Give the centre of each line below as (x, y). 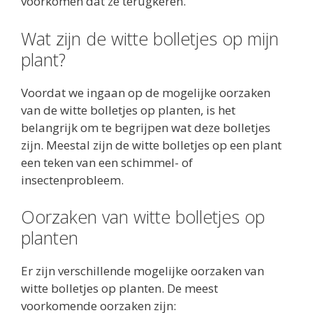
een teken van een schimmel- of (107, 162)
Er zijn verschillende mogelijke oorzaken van (143, 271)
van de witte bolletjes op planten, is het (128, 110)
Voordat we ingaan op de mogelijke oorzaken (146, 92)
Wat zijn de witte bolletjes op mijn (150, 38)
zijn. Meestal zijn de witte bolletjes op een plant (151, 145)
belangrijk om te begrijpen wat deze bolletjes (146, 127)
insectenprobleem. (72, 180)
